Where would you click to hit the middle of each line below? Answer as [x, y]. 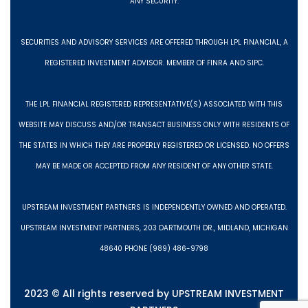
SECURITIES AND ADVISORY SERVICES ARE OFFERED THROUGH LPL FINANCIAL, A [154, 43]
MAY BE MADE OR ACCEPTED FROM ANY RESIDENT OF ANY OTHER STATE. [154, 166]
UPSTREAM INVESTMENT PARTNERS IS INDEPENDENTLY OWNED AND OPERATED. [154, 208]
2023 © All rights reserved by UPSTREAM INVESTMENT [154, 294]
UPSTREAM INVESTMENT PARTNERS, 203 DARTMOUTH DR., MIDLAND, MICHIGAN [154, 228]
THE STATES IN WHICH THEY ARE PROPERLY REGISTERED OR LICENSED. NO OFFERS [154, 146]
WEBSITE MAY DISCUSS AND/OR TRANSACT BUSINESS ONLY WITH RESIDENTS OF [154, 125]
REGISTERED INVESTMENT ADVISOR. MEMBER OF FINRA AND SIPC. [154, 63]
